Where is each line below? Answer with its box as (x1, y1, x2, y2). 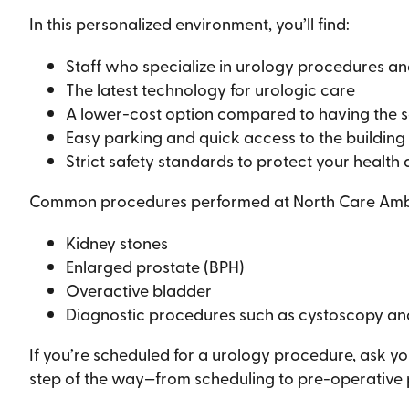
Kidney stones (65, 231, 168, 255)
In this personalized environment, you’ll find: (28, 12, 350, 36)
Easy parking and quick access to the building (65, 125, 405, 149)
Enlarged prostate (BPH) (65, 255, 245, 278)
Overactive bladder (65, 278, 212, 302)
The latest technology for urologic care (65, 78, 355, 101)
